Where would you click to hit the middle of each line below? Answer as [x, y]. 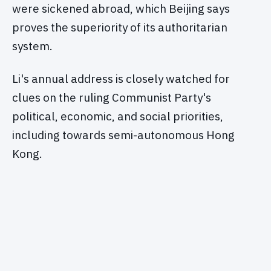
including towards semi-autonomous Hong [123, 135]
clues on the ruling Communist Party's [112, 98]
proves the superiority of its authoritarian [120, 28]
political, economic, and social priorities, [118, 116]
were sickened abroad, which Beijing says [121, 9]
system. [32, 46]
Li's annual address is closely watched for [121, 79]
